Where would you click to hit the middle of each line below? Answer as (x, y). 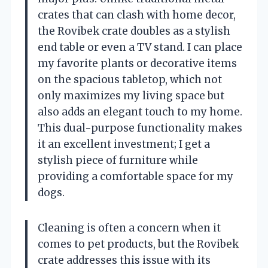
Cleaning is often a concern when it (129, 228)
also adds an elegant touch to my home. (140, 112)
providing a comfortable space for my (135, 176)
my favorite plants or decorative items (137, 63)
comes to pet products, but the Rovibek (138, 244)
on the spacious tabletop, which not (130, 79)
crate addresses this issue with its (124, 260)
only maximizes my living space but (131, 95)
